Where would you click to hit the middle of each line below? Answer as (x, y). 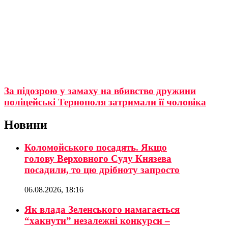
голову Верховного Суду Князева (98, 159)
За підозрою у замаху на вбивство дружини (100, 91)
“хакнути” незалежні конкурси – (97, 220)
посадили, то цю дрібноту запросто (102, 170)
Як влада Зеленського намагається (102, 209)
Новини (26, 125)
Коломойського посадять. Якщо (96, 148)
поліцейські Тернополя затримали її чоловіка (105, 102)
